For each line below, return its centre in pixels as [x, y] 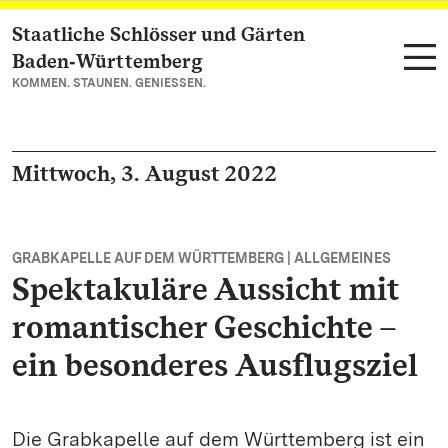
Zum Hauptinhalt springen [135, 35]
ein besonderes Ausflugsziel [215, 364]
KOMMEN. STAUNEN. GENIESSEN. [109, 83]
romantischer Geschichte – [204, 326]
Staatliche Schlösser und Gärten [158, 34]
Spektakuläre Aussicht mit [205, 288]
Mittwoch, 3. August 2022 [144, 173]
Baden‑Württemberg [107, 61]
